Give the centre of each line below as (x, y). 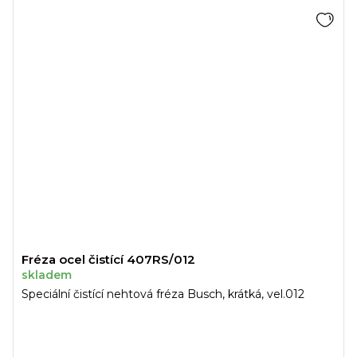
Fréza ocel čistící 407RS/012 (108, 259)
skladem (47, 275)
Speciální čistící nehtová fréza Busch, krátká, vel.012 (163, 294)
